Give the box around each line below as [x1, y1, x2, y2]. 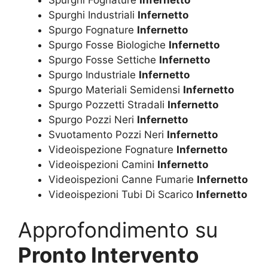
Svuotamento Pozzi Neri [48, 128, 167, 141]
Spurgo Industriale [48, 68, 139, 81]
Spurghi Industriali [48, 8, 138, 21]
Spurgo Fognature [48, 23, 137, 36]
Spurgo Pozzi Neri [48, 113, 137, 126]
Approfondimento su [18, 217, 218, 243]
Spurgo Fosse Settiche [48, 53, 159, 66]
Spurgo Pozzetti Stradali [48, 98, 167, 111]
